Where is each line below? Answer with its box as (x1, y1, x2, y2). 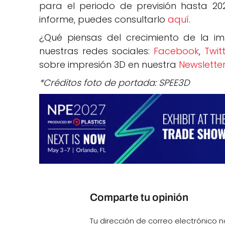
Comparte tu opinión (90, 192, 189, 203)
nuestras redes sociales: (39, 45, 154, 58)
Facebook (154, 45, 199, 58)
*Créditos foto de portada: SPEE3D (39, 76, 190, 89)
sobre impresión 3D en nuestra (39, 58, 179, 71)
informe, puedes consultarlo (39, 13, 168, 26)
